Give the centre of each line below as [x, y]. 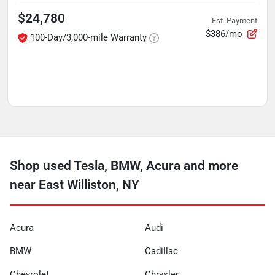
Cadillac [161, 251]
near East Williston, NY [75, 185]
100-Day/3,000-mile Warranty [88, 37]
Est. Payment [234, 20]
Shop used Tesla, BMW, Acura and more [124, 166]
